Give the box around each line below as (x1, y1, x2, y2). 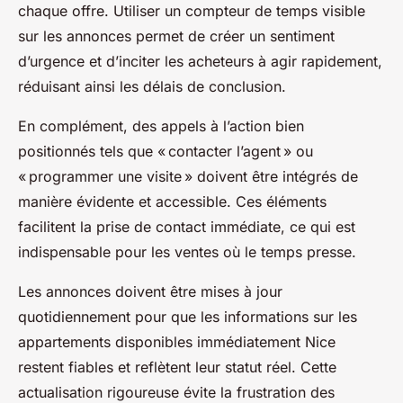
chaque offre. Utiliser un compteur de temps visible (18, 2, 365, 21)
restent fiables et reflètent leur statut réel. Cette (18, 358, 336, 377)
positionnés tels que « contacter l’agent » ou (18, 142, 313, 161)
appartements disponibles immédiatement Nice (18, 333, 336, 352)
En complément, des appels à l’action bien (18, 117, 304, 136)
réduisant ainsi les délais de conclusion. (18, 77, 286, 96)
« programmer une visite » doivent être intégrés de (18, 167, 358, 186)
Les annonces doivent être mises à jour (18, 282, 282, 301)
